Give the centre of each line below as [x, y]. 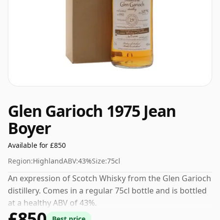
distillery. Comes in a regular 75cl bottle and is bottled [107, 191]
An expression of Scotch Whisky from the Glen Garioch [110, 178]
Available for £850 [37, 145]
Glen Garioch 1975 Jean [92, 111]
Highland [48, 161]
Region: [20, 161]
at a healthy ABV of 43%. [52, 203]
